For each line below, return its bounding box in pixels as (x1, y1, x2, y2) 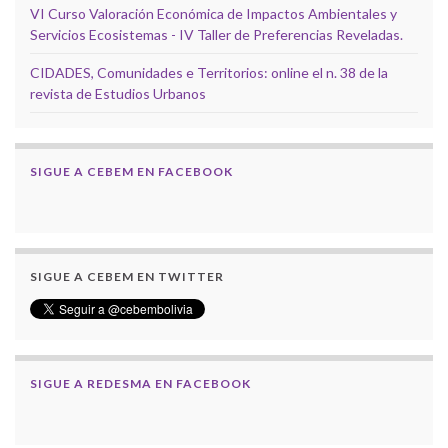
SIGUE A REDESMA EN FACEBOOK (30, 376, 251, 392)
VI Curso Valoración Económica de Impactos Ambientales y (30, 5, 397, 23)
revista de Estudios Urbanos (30, 85, 206, 103)
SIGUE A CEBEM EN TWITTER (30, 269, 224, 285)
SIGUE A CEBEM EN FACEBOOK (30, 164, 233, 180)
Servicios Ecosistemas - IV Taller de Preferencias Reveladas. (30, 26, 403, 44)
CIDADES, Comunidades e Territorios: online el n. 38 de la (30, 64, 388, 82)
